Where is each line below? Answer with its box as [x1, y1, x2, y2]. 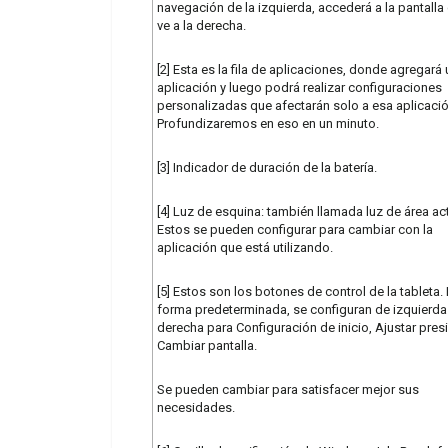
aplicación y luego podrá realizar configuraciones [157, 79, 442, 95]
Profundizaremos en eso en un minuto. [157, 115, 379, 131]
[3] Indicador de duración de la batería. [157, 159, 377, 175]
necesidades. [157, 399, 235, 415]
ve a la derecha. [157, 17, 246, 33]
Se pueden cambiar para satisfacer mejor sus [157, 381, 419, 397]
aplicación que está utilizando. [157, 239, 333, 255]
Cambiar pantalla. [157, 337, 257, 353]
